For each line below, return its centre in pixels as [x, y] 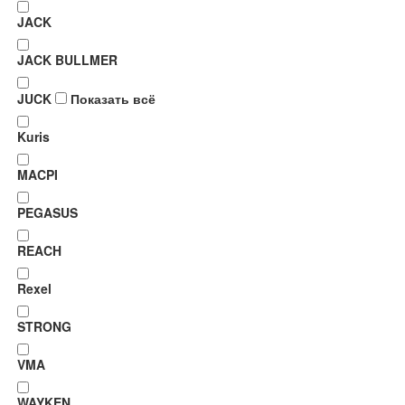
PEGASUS [48, 212]
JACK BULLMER [68, 60]
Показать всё [113, 99]
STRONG [45, 326]
